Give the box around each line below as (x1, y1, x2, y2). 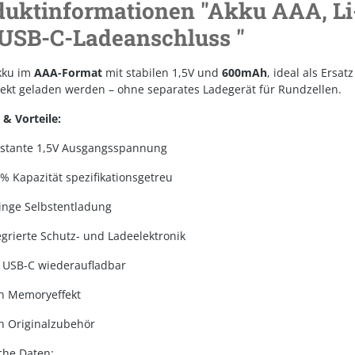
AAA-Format (34, 65, 102, 81)
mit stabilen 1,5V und (102, 65, 222, 81)
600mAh (222, 65, 267, 81)
